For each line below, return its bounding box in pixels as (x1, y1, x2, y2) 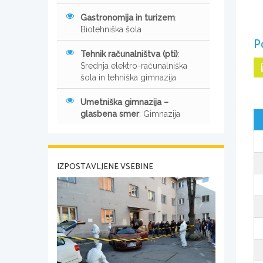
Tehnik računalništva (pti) (80, 49, 178, 59)
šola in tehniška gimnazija (80, 73, 176, 83)
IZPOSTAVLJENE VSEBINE (57, 160, 153, 174)
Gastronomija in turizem (80, 13, 175, 23)
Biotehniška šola (80, 25, 141, 35)
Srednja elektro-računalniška (80, 61, 187, 71)
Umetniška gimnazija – (80, 97, 168, 107)
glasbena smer (80, 109, 139, 119)
